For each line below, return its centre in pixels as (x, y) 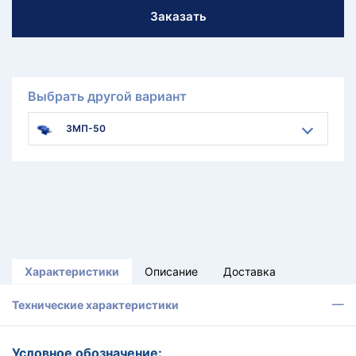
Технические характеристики (95, 305)
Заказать (178, 16)
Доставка (250, 271)
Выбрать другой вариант (107, 96)
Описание (171, 271)
